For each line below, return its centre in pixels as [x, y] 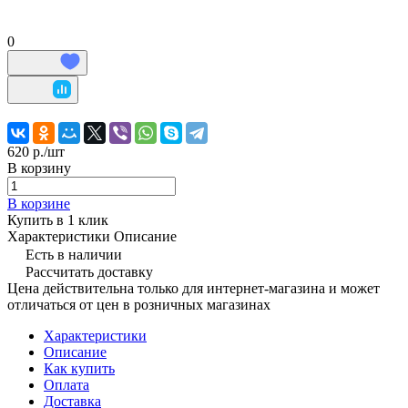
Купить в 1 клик [58, 219]
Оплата [66, 384]
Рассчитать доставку [89, 271]
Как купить [79, 368]
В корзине [39, 203]
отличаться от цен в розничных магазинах [139, 304]
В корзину [39, 168]
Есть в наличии [74, 254]
